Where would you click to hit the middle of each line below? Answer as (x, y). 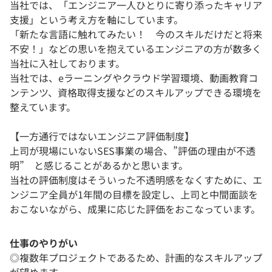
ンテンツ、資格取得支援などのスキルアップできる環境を (136, 92)
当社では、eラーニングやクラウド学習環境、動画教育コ (134, 77)
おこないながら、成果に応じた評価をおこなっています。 (135, 209)
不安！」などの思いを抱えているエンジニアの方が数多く (136, 48)
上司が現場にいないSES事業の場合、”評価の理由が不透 (133, 150)
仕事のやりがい (44, 243)
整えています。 (43, 107)
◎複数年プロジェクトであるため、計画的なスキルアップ (136, 257)
